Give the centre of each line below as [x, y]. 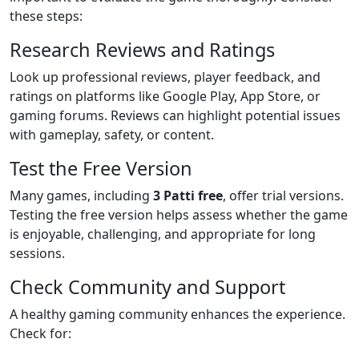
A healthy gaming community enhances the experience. [177, 314]
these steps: [46, 16]
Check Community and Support [147, 287]
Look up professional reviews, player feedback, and [165, 77]
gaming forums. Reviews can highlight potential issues [175, 115]
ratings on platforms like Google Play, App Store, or [165, 96]
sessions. [37, 253]
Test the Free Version [101, 168]
